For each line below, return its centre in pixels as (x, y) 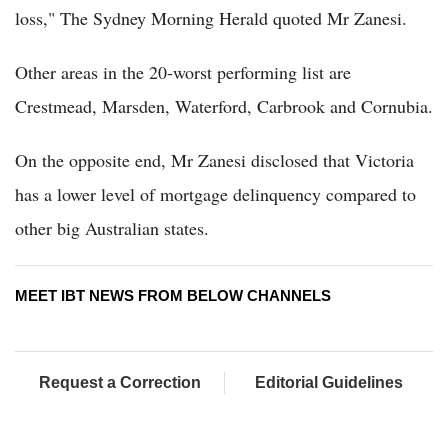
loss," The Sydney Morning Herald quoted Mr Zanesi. (211, 18)
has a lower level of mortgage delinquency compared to (215, 194)
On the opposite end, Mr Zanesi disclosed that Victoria (214, 160)
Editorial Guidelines (329, 383)
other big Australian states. (112, 228)
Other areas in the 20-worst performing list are (183, 72)
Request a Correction (119, 383)
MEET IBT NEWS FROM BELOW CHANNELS (173, 296)
